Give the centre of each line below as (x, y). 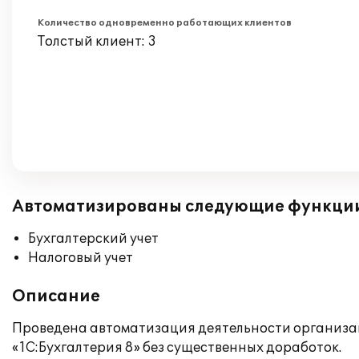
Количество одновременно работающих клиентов (165, 23)
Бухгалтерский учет (93, 239)
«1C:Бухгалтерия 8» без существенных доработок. (177, 348)
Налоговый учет (81, 258)
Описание (56, 296)
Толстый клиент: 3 (97, 42)
